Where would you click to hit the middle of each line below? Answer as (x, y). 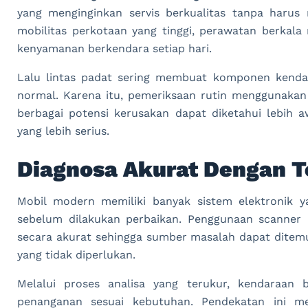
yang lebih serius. (63, 131)
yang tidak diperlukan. (76, 254)
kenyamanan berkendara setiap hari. (114, 48)
